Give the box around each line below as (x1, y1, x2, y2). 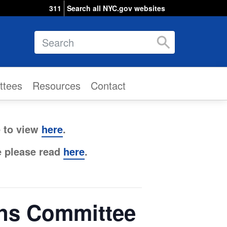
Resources (32, 78, 81, 93)
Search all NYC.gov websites (67, 3, 165, 13)
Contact (91, 78, 126, 93)
